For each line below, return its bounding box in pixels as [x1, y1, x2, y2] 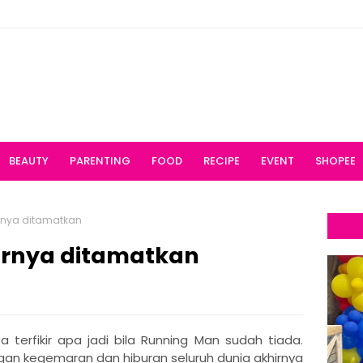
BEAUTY [9, 153, 49, 169]
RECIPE [203, 153, 240, 169]
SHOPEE [315, 153, 356, 169]
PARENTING [70, 153, 130, 169]
